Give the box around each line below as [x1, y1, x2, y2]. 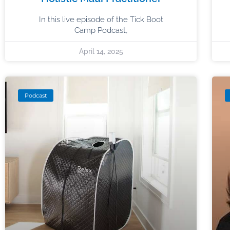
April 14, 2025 [79, 47, 123, 55]
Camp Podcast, [74, 25, 128, 35]
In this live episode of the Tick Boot [39, 14, 163, 24]
